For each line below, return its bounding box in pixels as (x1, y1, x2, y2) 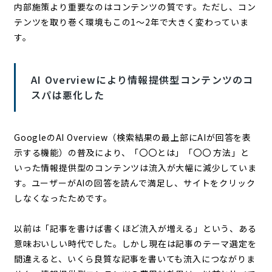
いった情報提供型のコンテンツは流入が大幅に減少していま (13, 161, 257, 174)
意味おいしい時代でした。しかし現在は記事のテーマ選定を (13, 237, 257, 250)
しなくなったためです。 (13, 191, 112, 204)
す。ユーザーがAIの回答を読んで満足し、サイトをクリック (13, 176, 256, 189)
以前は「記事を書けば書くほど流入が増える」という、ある (13, 222, 257, 234)
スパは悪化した (30, 87, 105, 102)
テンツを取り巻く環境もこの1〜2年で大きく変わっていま (13, 15, 249, 28)
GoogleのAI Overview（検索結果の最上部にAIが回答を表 (13, 131, 251, 143)
